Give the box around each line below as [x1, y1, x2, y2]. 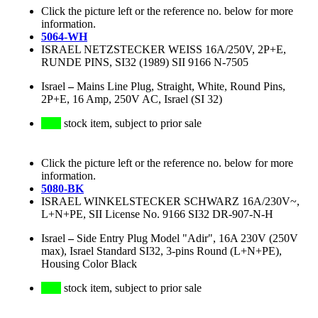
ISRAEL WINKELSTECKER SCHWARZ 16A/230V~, [41, 195, 300, 208]
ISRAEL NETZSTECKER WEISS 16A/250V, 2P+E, [41, 43, 286, 56]
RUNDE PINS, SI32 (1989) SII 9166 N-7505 [41, 56, 248, 69]
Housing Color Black [41, 258, 137, 270]
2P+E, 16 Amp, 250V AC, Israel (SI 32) [41, 93, 222, 106]
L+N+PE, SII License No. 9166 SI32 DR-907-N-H [41, 208, 273, 221]
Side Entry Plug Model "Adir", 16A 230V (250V [77, 232, 298, 245]
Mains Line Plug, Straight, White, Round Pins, [77, 80, 285, 93]
